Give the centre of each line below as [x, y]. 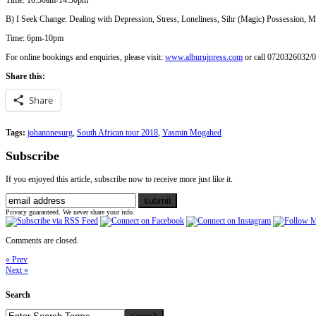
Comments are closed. [42, 241]
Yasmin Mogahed [192, 133]
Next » [17, 271]
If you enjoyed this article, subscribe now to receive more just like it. [119, 180]
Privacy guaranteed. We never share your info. [70, 212]
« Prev [17, 260]
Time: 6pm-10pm [35, 38]
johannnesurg [50, 133]
